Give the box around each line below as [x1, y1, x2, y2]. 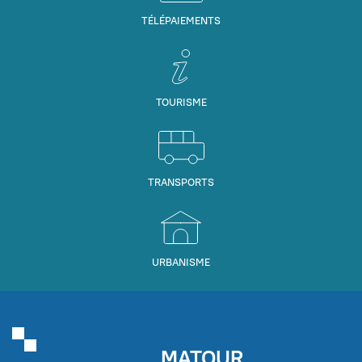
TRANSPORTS [148, 175, 214, 188]
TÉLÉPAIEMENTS [141, 13, 221, 27]
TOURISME [155, 95, 207, 108]
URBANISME [152, 255, 210, 268]
